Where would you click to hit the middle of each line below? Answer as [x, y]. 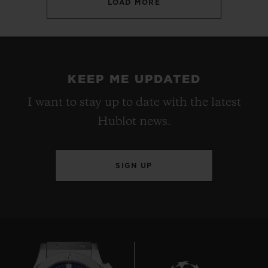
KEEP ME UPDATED [134, 80]
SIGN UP [134, 166]
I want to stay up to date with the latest [134, 103]
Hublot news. [134, 122]
